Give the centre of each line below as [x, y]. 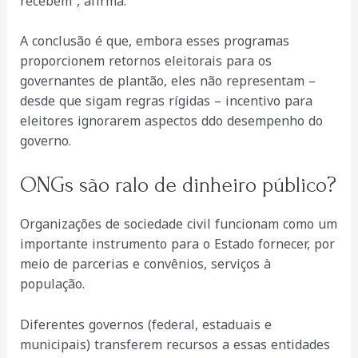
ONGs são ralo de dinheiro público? [178, 185]
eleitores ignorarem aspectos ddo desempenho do [171, 121]
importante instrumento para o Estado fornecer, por [177, 244]
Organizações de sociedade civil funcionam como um [178, 224]
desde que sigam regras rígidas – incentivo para [166, 101]
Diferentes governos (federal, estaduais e [145, 324]
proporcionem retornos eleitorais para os [145, 62]
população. [52, 284]
